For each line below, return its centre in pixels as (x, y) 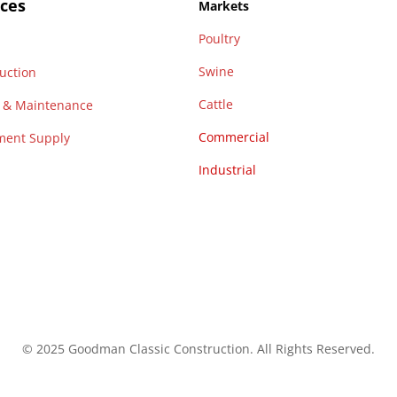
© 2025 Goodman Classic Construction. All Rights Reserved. (198, 349)
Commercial (234, 137)
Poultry (219, 39)
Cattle (216, 105)
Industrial (227, 170)
